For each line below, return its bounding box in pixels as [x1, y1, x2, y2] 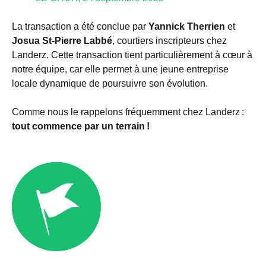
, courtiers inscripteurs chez [112, 36, 227, 46]
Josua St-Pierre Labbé [12, 36, 112, 46]
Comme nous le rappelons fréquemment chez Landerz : [12, 107, 244, 118]
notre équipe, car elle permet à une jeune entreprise [12, 64, 229, 75]
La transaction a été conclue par [12, 21, 148, 32]
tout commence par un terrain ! [12, 121, 150, 132]
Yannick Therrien [148, 21, 225, 32]
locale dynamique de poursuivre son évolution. [12, 78, 208, 89]
